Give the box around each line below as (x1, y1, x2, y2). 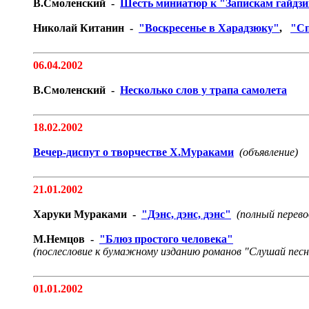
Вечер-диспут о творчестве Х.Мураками (33, 146, 234, 158)
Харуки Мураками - (33, 208, 141, 220)
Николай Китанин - (33, 22, 139, 34)
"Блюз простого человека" (99, 233, 233, 245)
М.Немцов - (33, 233, 99, 245)
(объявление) (239, 146, 298, 158)
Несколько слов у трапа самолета (120, 84, 287, 96)
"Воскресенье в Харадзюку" (139, 22, 279, 34)
